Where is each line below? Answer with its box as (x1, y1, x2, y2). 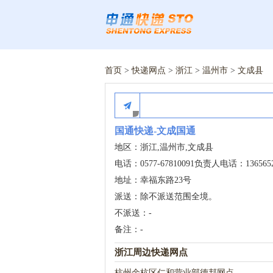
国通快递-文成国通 (115, 126, 196, 136)
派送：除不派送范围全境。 (115, 192, 217, 201)
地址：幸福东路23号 (115, 175, 191, 185)
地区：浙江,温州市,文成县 (115, 143, 213, 152)
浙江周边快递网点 (115, 247, 188, 257)
